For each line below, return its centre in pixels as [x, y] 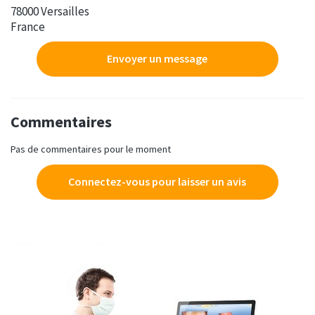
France [28, 26]
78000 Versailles [50, 11]
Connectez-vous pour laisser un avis [157, 181]
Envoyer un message [157, 58]
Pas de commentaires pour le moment [91, 149]
